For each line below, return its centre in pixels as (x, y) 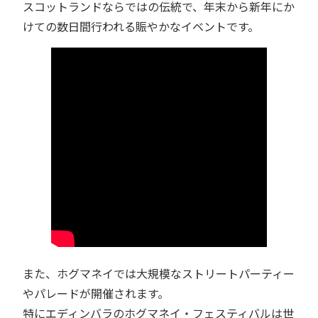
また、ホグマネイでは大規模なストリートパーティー (159, 274)
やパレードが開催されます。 (96, 294)
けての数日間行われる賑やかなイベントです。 (141, 27)
